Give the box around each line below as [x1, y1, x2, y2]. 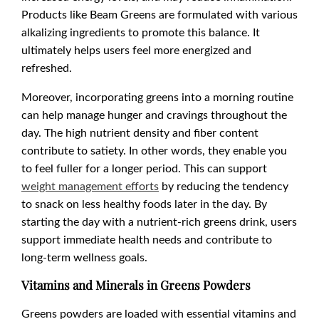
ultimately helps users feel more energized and [21, 42, 251, 58]
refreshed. [21, 60, 72, 75]
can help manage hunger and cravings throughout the [21, 107, 287, 122]
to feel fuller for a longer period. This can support [21, 160, 267, 176]
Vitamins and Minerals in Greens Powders [21, 277, 251, 293]
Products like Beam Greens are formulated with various [21, 6, 298, 22]
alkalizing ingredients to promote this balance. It [21, 24, 260, 40]
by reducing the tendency [159, 178, 288, 194]
